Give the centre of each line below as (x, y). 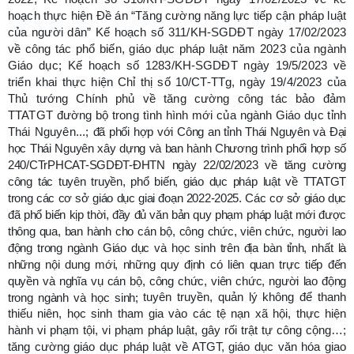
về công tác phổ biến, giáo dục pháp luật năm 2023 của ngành (177, 49)
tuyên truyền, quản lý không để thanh (245, 297)
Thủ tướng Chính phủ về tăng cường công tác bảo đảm (177, 99)
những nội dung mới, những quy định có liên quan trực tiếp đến (177, 265)
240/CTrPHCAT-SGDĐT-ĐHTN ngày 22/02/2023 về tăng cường (177, 166)
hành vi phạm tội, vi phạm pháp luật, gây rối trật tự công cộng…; (177, 330)
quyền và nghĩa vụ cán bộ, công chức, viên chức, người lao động (177, 282)
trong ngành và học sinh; (76, 298)
